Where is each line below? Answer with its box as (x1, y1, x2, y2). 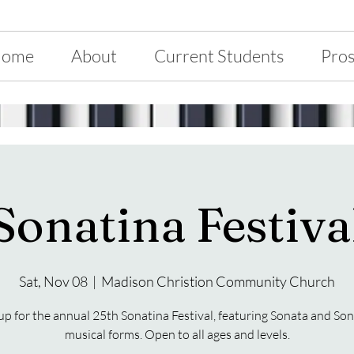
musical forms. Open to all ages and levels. (64, 326, 290, 342)
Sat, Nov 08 (19, 273, 88, 290)
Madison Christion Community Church (101, 273, 335, 290)
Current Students (154, 45, 284, 66)
